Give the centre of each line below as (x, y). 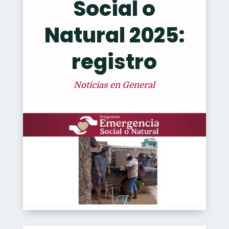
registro (114, 62)
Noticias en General (114, 85)
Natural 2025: (114, 35)
